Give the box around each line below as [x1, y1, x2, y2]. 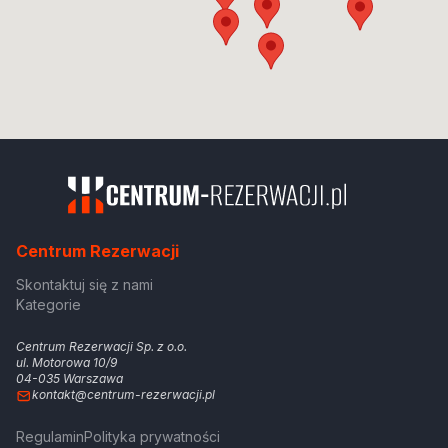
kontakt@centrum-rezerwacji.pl [32, 387, 215, 403]
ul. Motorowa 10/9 [16, 355, 117, 371]
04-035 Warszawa [16, 371, 123, 387]
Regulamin [16, 428, 84, 446]
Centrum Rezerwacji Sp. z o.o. [16, 339, 187, 355]
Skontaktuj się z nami [16, 276, 153, 294]
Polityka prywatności [84, 428, 220, 446]
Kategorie [16, 296, 81, 314]
